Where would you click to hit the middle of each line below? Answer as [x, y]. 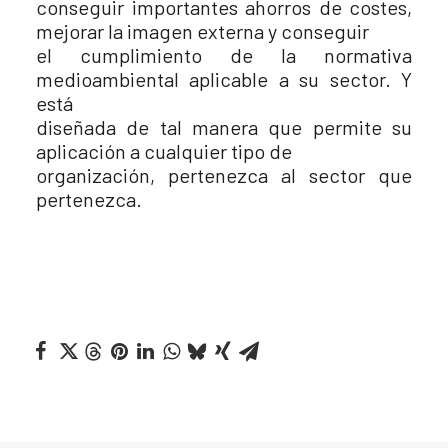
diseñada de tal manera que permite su [224, 127]
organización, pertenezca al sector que [224, 175]
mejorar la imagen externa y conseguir [202, 31]
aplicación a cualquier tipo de [164, 151]
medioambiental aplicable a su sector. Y [224, 79]
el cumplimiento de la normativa [224, 55]
